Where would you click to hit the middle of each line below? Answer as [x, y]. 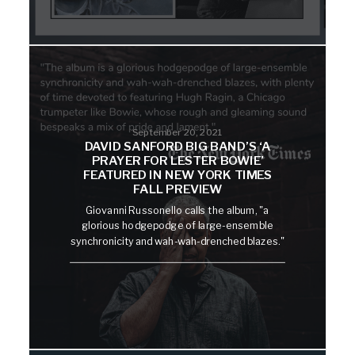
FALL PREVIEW [177, 189]
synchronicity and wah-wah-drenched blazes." [177, 241]
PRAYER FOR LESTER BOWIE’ [177, 160]
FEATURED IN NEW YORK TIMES [177, 175]
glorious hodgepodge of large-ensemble [177, 225]
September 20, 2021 [177, 132]
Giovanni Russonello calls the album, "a [177, 210]
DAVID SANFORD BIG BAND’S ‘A [177, 146]
